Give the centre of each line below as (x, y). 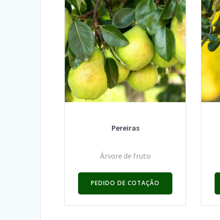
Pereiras (125, 127)
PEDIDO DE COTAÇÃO (125, 183)
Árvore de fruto (125, 156)
